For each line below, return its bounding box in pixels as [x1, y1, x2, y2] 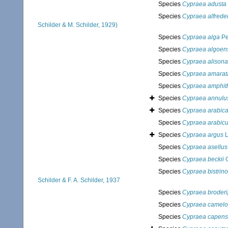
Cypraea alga [182, 34, 220, 41]
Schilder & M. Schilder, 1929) [38, 21, 118, 29]
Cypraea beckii [182, 156, 224, 163]
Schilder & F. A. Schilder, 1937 [38, 177, 120, 184]
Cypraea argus [182, 131, 223, 139]
